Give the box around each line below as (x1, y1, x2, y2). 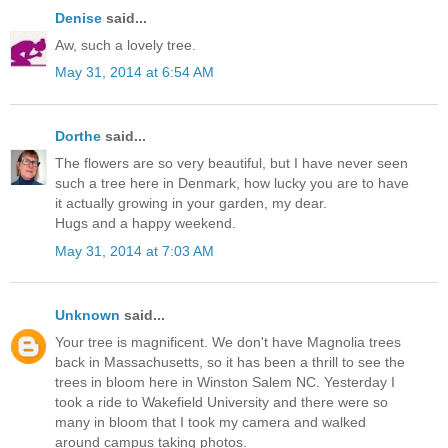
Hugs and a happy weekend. (55, 215, 236, 232)
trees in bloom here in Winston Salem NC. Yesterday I (55, 374, 395, 391)
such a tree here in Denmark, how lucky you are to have (55, 175, 409, 192)
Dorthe (55, 128, 101, 145)
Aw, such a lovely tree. (55, 36, 196, 53)
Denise (55, 9, 102, 26)
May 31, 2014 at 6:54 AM (55, 64, 214, 81)
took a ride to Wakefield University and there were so (55, 394, 388, 411)
